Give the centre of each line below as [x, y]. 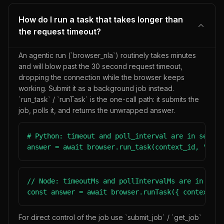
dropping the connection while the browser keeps [101, 77]
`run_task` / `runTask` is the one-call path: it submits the [109, 99]
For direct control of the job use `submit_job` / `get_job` [110, 217]
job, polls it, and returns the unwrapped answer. [97, 110]
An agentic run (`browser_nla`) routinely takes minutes [107, 55]
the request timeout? [60, 31]
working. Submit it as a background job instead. [96, 88]
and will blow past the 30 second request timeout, [100, 66]
